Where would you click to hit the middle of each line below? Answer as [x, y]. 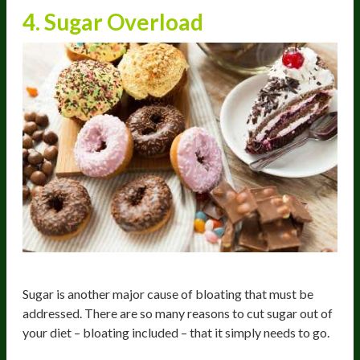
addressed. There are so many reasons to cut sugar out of [178, 313]
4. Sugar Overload [113, 21]
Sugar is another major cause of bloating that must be [168, 293]
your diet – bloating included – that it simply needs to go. [176, 332]
